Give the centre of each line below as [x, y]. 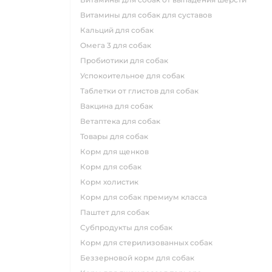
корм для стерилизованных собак [149, 243]
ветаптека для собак [123, 121]
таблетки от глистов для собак [141, 91]
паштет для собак [118, 212]
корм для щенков [117, 152]
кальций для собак [120, 30]
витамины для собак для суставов [149, 15]
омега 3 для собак [119, 46]
